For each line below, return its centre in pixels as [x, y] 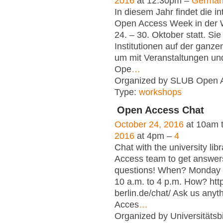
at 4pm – [154, 136]
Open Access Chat [161, 110]
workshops [160, 92]
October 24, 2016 [149, 124]
